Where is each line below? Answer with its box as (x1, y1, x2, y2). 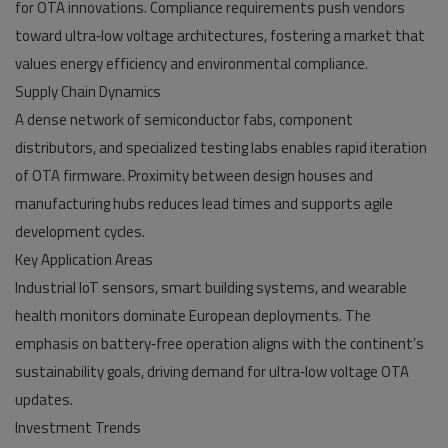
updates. (15, 388, 73, 411)
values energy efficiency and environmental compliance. (15, 52, 368, 75)
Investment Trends (15, 416, 141, 439)
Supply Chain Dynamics (15, 80, 161, 103)
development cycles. (15, 220, 145, 243)
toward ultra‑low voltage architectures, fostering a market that (15, 24, 425, 47)
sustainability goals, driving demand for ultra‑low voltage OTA (15, 360, 409, 383)
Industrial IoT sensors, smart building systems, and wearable (15, 276, 407, 299)
